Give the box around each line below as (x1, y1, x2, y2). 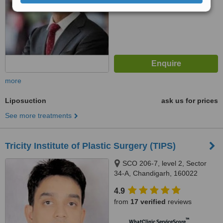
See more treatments (5, 111, 72, 119)
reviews (166, 198, 192, 206)
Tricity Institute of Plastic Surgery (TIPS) (5, 141, 176, 151)
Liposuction (5, 97, 46, 105)
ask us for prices (161, 97, 218, 105)
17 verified (130, 198, 166, 206)
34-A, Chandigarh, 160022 (114, 169, 198, 177)
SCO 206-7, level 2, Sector (122, 159, 207, 167)
